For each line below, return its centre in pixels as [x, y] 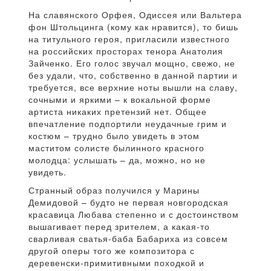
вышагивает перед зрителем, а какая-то [119, 226]
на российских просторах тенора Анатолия [126, 51]
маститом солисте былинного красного [116, 147]
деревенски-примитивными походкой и [116, 262]
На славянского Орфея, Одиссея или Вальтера [135, 14]
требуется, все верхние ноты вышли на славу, [133, 87]
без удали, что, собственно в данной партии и [133, 75]
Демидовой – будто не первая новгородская [129, 202]
